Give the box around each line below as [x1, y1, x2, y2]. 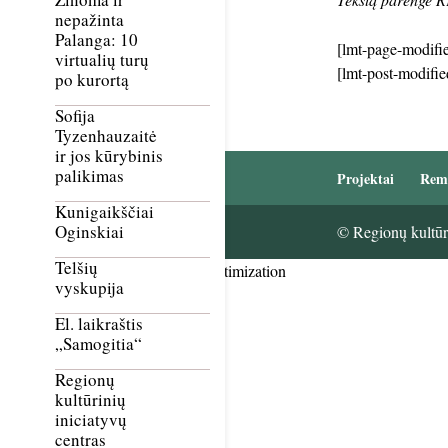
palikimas [55, 164, 124, 188]
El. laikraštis [55, 312, 143, 336]
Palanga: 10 [55, 28, 138, 52]
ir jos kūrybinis [55, 144, 163, 168]
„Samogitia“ [55, 332, 142, 356]
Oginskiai [55, 220, 124, 244]
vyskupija [55, 276, 124, 300]
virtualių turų [55, 48, 149, 72]
